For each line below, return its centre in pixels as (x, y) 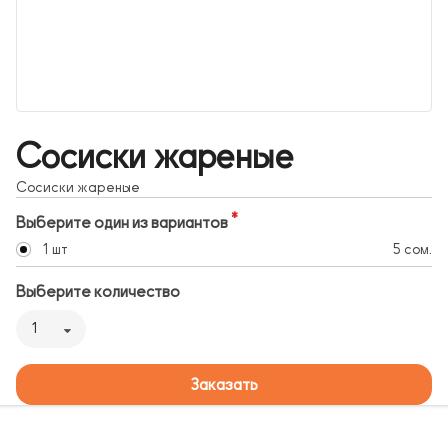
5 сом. (412, 250)
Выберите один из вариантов (122, 223)
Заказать (224, 384)
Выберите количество (98, 292)
